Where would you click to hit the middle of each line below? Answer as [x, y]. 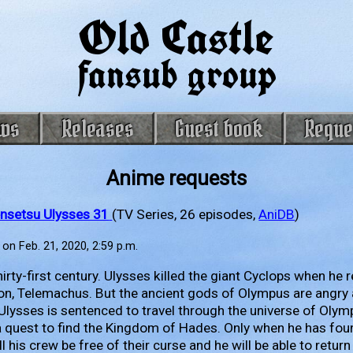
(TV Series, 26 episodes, [186, 214]
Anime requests [176, 178]
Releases [97, 129]
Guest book [219, 129]
